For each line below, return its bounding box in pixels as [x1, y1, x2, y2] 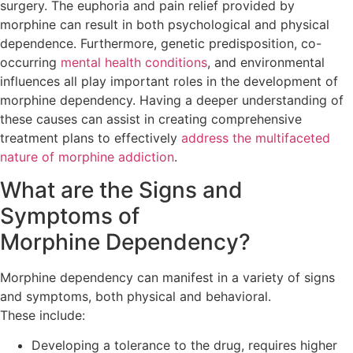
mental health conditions [61, 54, 207, 70]
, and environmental [207, 54, 325, 70]
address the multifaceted [181, 129, 330, 146]
